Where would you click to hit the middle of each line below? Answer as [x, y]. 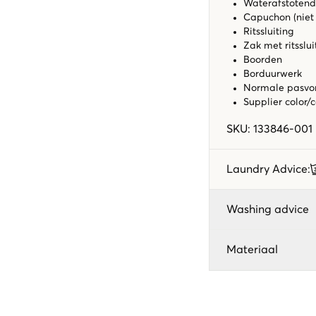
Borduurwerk [273, 74]
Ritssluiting [268, 31]
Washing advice [268, 209]
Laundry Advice [267, 169]
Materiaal [252, 249]
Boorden [263, 60]
